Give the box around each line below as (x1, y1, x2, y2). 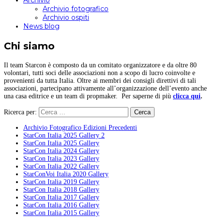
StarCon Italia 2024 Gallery (23, 147, 99, 155)
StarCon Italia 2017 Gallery (23, 194, 99, 201)
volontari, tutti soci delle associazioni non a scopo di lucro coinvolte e (4, 69, 195, 77)
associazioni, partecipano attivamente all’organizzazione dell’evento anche (4, 85, 207, 92)
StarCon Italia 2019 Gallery (23, 178, 99, 186)
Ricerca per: (4, 108, 37, 116)
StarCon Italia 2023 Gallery (23, 155, 99, 162)
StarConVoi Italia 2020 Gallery (23, 170, 108, 178)
